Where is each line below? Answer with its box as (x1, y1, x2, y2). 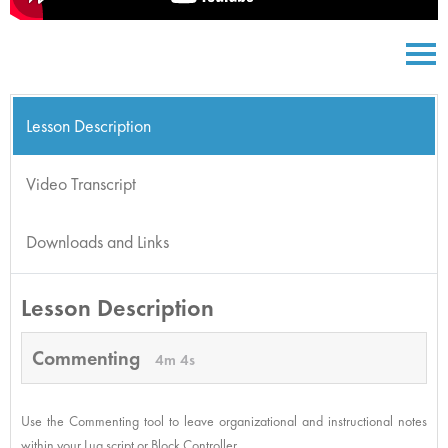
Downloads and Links (25, 229, 169, 253)
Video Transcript (25, 171, 136, 195)
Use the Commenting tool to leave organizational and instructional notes (21, 411, 427, 430)
